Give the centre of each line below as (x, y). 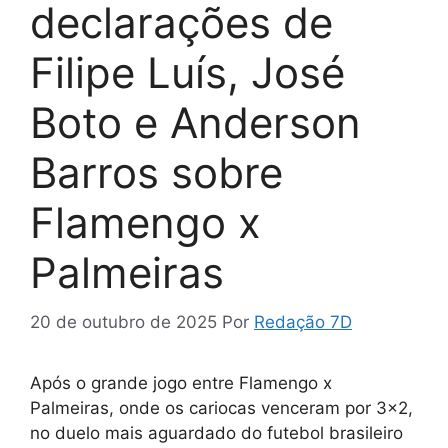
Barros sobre (156, 172)
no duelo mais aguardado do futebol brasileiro (216, 432)
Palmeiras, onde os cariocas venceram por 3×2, (221, 407)
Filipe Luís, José (187, 72)
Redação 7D (303, 321)
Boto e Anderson (195, 122)
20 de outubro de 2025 (123, 321)
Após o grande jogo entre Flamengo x (181, 382)
